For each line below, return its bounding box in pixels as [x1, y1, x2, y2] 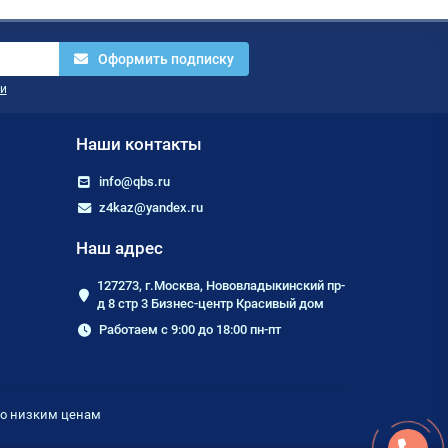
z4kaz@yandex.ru [98, 200, 203, 216]
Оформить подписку [98, 51, 235, 68]
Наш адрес [76, 238, 163, 259]
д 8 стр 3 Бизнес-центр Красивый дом [97, 296, 324, 312]
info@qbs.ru [98, 174, 170, 190]
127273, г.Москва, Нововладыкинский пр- [97, 278, 345, 294]
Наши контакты [76, 134, 202, 155]
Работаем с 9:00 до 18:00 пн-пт [98, 322, 281, 338]
